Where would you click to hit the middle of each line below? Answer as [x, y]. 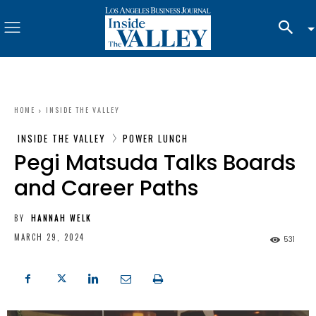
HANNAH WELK [61, 218]
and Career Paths [106, 188]
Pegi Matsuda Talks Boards [155, 163]
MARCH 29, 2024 [49, 237]
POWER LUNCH [156, 138]
